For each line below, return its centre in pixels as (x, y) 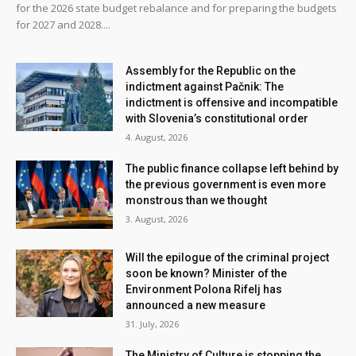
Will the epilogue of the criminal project (228, 257)
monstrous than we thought (197, 200)
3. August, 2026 (157, 219)
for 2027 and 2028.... (63, 24)
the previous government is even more (226, 184)
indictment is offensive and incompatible (232, 102)
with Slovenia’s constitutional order (217, 118)
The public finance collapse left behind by (232, 168)
